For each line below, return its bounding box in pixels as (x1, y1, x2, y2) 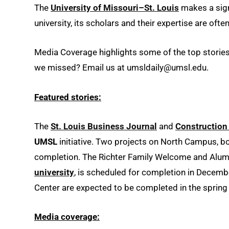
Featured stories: (34, 91, 101, 102)
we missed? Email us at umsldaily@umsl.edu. (34, 62, 209, 73)
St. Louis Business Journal (51, 121, 157, 131)
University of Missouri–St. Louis (51, 3, 179, 13)
